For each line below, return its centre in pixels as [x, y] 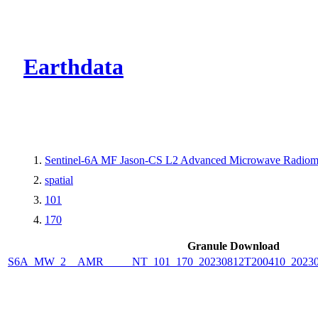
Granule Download [233, 246]
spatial [59, 180]
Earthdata [73, 67]
